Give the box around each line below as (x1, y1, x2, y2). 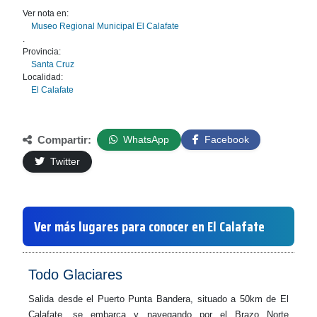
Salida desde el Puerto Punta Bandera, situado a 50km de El (28, 294, 289, 304)
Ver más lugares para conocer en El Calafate (34, 215, 265, 238)
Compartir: (35, 133, 91, 146)
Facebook (202, 134, 249, 145)
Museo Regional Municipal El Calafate (31, 21, 179, 31)
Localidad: (23, 72, 63, 82)
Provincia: (23, 47, 61, 57)
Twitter (47, 156, 80, 167)
